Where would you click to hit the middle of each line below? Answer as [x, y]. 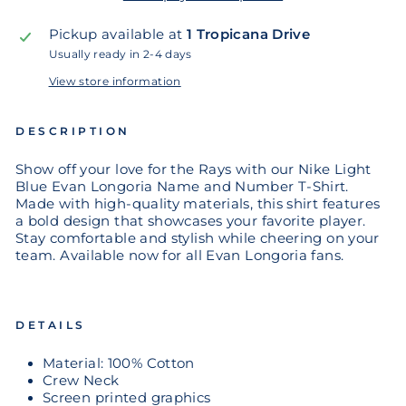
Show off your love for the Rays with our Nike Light [193, 169]
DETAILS [51, 325]
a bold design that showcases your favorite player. [191, 221]
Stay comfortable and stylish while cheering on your [198, 238]
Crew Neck [81, 380]
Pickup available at [117, 34]
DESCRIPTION [73, 131]
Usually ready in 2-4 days [120, 54]
